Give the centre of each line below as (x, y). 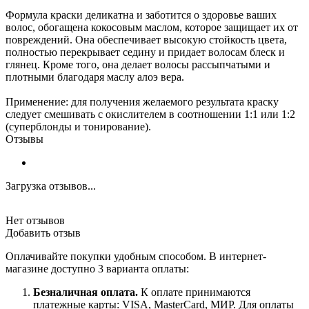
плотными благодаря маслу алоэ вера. (95, 77)
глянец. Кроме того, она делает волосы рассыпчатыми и (138, 64)
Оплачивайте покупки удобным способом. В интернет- (136, 256)
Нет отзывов (35, 220)
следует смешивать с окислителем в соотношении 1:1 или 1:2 (150, 114)
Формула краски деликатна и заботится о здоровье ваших (141, 14)
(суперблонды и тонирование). (78, 126)
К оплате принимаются (194, 292)
